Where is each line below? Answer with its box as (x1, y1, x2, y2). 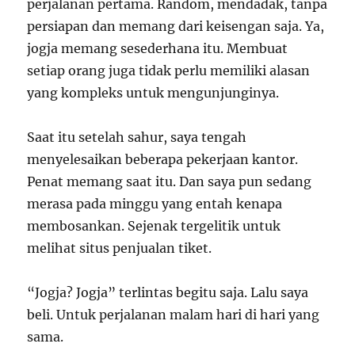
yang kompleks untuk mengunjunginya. (27, 84, 280, 101)
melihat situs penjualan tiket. (27, 239, 212, 256)
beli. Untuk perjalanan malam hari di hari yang (27, 306, 320, 323)
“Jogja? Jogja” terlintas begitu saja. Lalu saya (27, 284, 309, 300)
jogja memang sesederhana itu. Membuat (27, 40, 288, 56)
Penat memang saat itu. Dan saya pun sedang (27, 173, 312, 189)
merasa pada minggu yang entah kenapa (27, 195, 283, 212)
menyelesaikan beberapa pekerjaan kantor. (27, 151, 299, 167)
